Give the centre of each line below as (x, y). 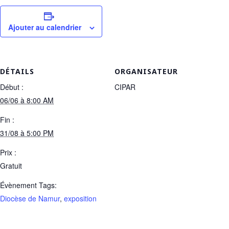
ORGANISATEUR (146, 71)
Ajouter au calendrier (44, 27)
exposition (80, 198)
